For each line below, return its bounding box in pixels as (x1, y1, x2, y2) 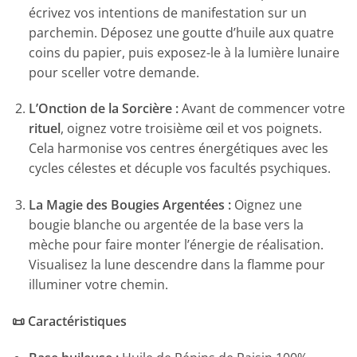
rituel (28, 120, 61, 138)
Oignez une (230, 196, 302, 214)
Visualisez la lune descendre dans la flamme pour (28, 256, 325, 274)
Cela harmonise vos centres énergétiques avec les (28, 139, 328, 158)
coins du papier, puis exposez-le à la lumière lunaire (28, 43, 339, 61)
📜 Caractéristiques (12, 312, 127, 331)
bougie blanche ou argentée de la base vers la (28, 216, 304, 234)
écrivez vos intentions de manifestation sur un (28, 3, 307, 22)
